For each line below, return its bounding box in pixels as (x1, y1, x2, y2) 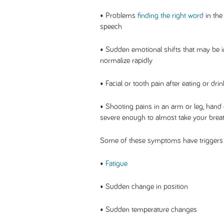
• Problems (100, 11, 137, 19)
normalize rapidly (100, 56, 152, 64)
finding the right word (137, 11, 203, 19)
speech (100, 22, 122, 30)
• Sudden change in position (100, 182, 188, 190)
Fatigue (105, 159, 127, 167)
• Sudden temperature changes (100, 205, 197, 213)
